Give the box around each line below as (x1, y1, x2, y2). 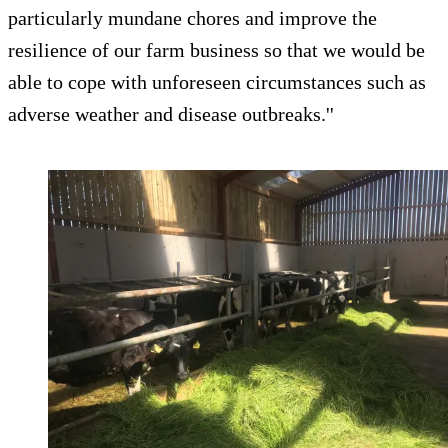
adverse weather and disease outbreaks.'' (8, 103, 334, 126)
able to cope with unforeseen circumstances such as (8, 71, 426, 94)
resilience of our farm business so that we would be (8, 39, 425, 62)
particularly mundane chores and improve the (8, 7, 377, 30)
